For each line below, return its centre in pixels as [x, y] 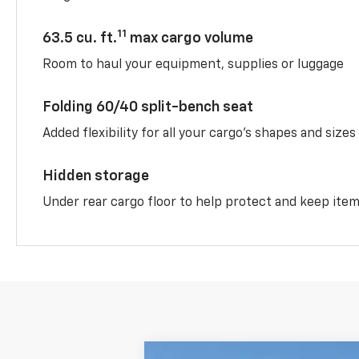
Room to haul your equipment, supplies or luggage [194, 65]
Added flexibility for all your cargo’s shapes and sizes [200, 133]
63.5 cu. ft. [80, 38]
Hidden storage [96, 176]
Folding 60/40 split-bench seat [148, 107]
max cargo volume [190, 38]
